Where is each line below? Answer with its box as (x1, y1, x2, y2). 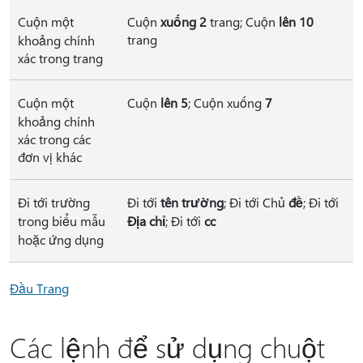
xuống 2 (160, 13, 207, 30)
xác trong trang (18, 49, 103, 66)
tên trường (160, 194, 224, 211)
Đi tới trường (18, 194, 90, 211)
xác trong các (18, 130, 91, 147)
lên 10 (279, 13, 314, 30)
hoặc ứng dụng (18, 231, 104, 248)
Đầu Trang (10, 280, 69, 297)
